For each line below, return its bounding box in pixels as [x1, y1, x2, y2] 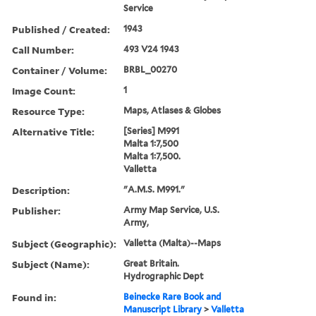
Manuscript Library [123, 303, 202, 315]
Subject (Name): [12, 257, 90, 271]
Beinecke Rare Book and [123, 291, 222, 302]
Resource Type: [12, 104, 85, 118]
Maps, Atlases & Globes [123, 104, 221, 116]
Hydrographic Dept [123, 270, 205, 281]
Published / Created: [12, 22, 110, 36]
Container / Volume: [12, 63, 107, 77]
